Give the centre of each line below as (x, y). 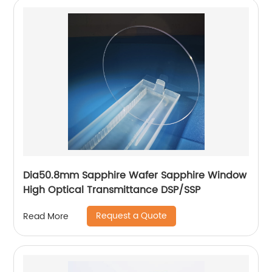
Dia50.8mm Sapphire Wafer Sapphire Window (135, 176)
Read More (46, 216)
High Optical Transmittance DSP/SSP (112, 190)
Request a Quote (132, 216)
